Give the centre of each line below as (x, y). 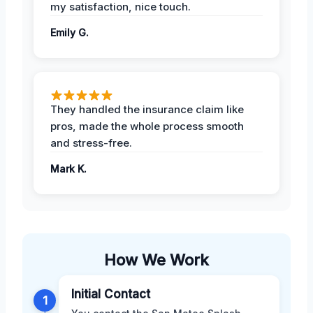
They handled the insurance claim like (147, 109)
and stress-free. (91, 143)
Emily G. (70, 32)
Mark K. (68, 168)
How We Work (156, 260)
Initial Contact (111, 294)
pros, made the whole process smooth (147, 126)
